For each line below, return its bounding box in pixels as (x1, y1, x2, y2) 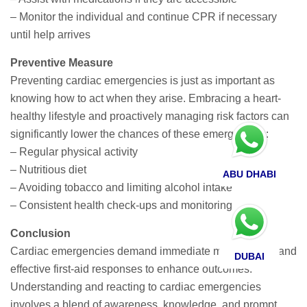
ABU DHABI (223, 169, 276, 180)
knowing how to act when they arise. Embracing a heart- (10, 92, 281, 104)
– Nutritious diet (10, 163, 86, 175)
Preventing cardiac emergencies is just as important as (10, 74, 275, 86)
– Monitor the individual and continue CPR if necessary (10, 10, 277, 23)
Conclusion (10, 227, 71, 239)
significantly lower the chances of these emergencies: (10, 127, 269, 140)
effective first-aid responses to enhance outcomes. (10, 262, 252, 275)
